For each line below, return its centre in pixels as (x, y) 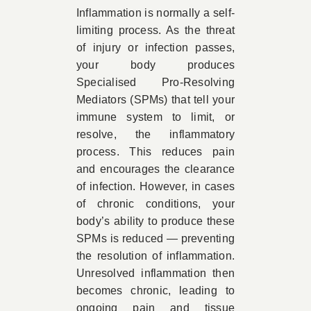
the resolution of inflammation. (155, 256)
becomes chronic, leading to (155, 291)
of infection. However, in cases (155, 186)
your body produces (155, 65)
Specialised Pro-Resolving (155, 82)
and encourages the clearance (155, 169)
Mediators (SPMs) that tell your (155, 100)
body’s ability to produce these (155, 221)
